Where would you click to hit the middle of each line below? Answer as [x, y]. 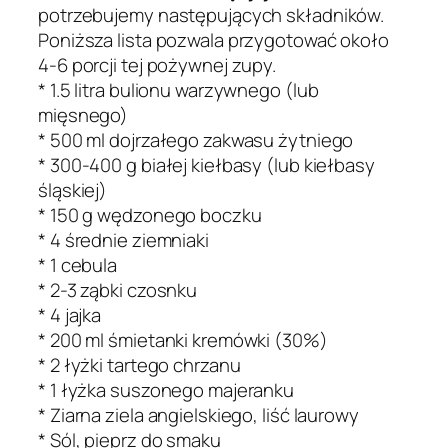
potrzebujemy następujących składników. [211, 15]
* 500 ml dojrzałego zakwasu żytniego [196, 140]
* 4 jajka [70, 315]
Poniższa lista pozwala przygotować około [213, 40]
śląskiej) [73, 190]
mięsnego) [83, 115]
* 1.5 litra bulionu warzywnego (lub [178, 90]
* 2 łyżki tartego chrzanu [139, 365]
